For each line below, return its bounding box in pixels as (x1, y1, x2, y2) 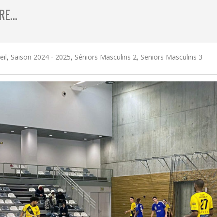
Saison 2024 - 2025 (11, 52, 71, 62)
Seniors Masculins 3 (140, 52, 202, 62)
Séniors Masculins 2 (75, 52, 137, 62)
